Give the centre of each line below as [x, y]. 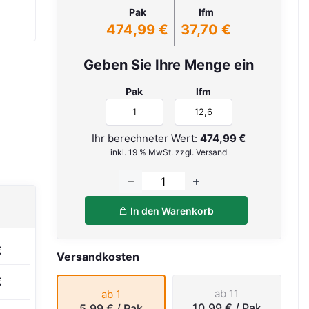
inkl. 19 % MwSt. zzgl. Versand [169, 152]
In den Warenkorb [171, 210]
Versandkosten [98, 257]
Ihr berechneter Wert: [146, 138]
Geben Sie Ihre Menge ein [169, 65]
